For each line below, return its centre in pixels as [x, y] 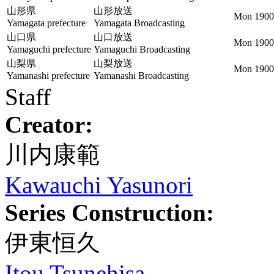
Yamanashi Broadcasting [141, 76]
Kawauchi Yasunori [99, 185]
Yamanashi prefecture [48, 76]
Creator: [49, 124]
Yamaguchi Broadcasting [142, 49]
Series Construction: [109, 213]
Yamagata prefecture [46, 23]
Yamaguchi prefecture [49, 49]
